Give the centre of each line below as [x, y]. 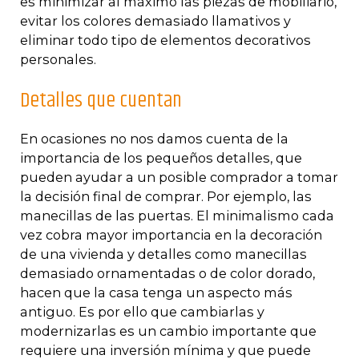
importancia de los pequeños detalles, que [161, 158]
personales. [58, 59]
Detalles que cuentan [101, 101]
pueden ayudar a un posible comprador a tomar [179, 177]
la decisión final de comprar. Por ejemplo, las [166, 197]
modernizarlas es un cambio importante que [168, 331]
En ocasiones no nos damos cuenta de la [154, 139]
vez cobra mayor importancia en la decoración [171, 235]
